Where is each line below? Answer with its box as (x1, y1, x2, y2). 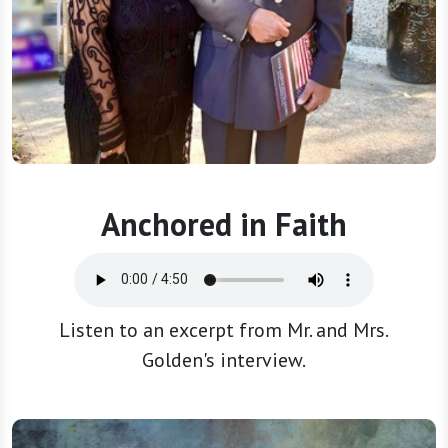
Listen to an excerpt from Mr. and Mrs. (59, 316, 389, 343)
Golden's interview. (142, 346, 306, 373)
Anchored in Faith (101, 202, 347, 245)
